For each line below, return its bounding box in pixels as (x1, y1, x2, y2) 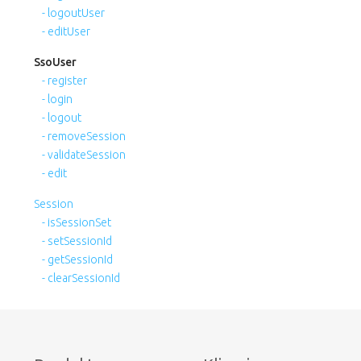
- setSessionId (42, 234, 112, 247)
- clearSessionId (42, 271, 120, 284)
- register (42, 73, 87, 87)
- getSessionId (42, 252, 113, 266)
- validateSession (42, 147, 126, 161)
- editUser (42, 24, 90, 38)
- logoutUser (42, 6, 105, 19)
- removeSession (42, 129, 126, 143)
